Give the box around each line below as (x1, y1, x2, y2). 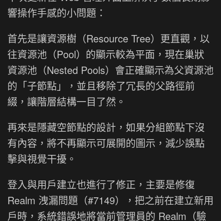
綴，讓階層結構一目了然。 (7, 94, 126, 109)
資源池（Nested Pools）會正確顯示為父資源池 (7, 62, 214, 77)
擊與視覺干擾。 (7, 151, 76, 166)
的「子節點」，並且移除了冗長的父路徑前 (7, 78, 195, 93)
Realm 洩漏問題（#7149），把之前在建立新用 (7, 192, 214, 207)
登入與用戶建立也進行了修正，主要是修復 (7, 177, 195, 191)
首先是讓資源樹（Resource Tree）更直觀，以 (7, 31, 210, 45)
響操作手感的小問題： (7, 5, 106, 20)
